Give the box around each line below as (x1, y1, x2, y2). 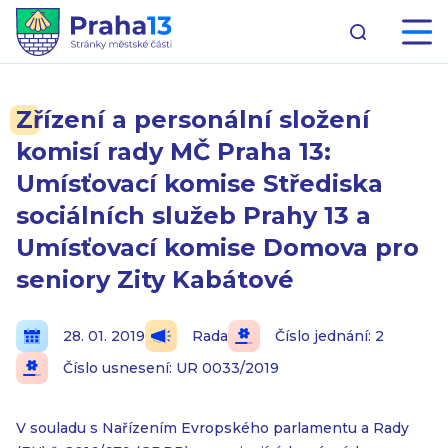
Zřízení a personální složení (16, 105, 370, 134)
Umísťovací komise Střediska (16, 169, 383, 198)
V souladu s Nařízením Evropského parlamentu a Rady (16, 419, 409, 437)
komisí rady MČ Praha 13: (16, 137, 331, 166)
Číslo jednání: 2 (275, 327, 384, 345)
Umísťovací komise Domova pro (16, 233, 419, 262)
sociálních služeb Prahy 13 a (16, 201, 371, 230)
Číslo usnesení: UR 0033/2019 (63, 359, 279, 377)
